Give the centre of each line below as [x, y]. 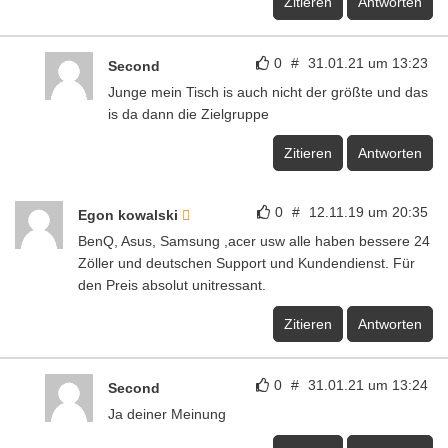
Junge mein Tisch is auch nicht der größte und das [268, 92]
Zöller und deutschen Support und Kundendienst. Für [246, 263]
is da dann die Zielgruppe [188, 114]
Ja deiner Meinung [167, 414]
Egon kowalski [130, 215]
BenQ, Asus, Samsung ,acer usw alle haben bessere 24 [254, 241]
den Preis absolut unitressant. [172, 285]
